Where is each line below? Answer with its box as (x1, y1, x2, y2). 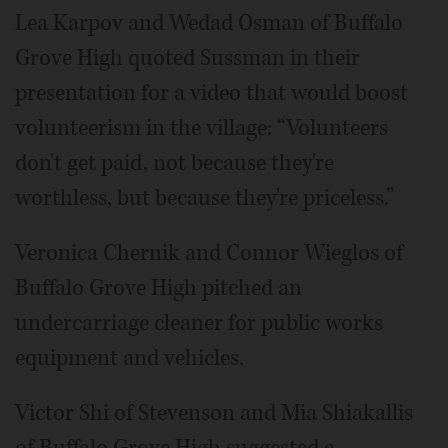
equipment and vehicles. (15, 343, 244, 373)
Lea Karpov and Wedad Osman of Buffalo (15, 8, 403, 38)
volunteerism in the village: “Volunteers (15, 113, 388, 143)
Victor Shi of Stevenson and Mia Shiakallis (15, 398, 413, 428)
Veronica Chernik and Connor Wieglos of (15, 238, 403, 268)
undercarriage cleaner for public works (15, 308, 383, 338)
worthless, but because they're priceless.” (15, 183, 394, 213)
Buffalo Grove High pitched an (15, 273, 302, 303)
